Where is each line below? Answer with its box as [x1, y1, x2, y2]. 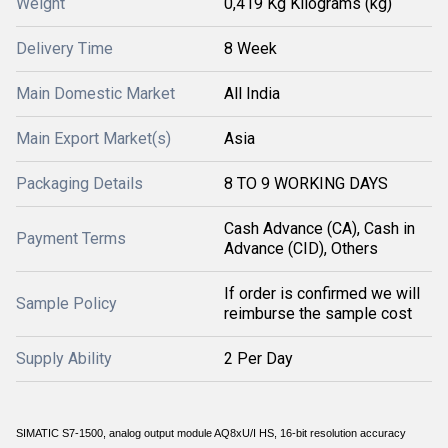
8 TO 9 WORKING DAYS [224, 174, 388, 193]
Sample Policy [16, 294, 117, 313]
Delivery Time [16, 39, 113, 58]
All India [224, 84, 280, 103]
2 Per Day [224, 349, 293, 368]
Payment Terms [16, 229, 126, 248]
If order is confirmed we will [224, 284, 420, 303]
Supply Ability [16, 349, 112, 368]
